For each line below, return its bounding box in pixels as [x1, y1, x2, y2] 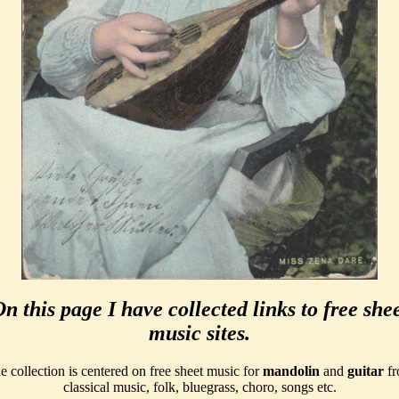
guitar [347, 362, 384, 379]
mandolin [263, 362, 320, 379]
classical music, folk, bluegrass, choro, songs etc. [62, 379, 337, 395]
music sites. [149, 322, 250, 345]
